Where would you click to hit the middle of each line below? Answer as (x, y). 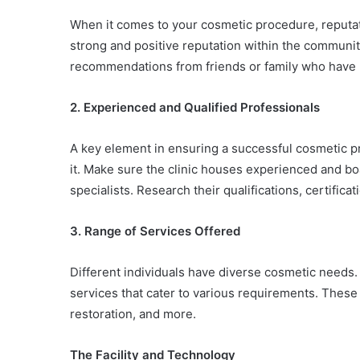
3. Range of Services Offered (155, 231)
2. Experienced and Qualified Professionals (195, 107)
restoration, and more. (133, 314)
